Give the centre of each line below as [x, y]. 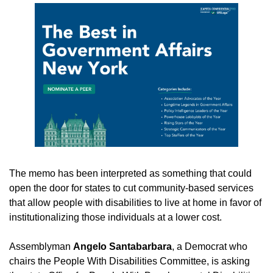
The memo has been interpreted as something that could [130, 174]
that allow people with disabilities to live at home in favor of [135, 203]
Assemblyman [41, 247]
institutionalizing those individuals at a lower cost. [115, 218]
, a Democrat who [210, 247]
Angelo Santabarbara [122, 247]
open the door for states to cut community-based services [131, 188]
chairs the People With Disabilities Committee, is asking [129, 261]
